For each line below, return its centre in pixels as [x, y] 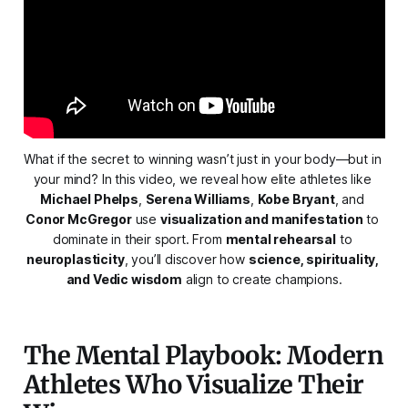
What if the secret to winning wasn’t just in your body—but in [202, 158]
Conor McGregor [79, 219]
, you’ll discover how [186, 259]
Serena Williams [198, 199]
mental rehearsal [280, 239]
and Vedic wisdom [124, 279]
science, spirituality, [314, 259]
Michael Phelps [89, 199]
